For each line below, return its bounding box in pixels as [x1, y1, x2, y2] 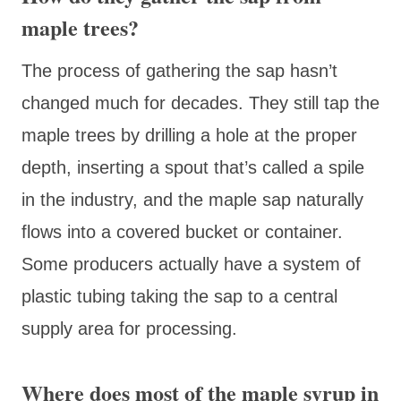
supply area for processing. [21, 318, 237, 338]
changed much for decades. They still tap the [21, 92, 380, 113]
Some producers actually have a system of [21, 253, 361, 274]
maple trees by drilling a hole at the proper [21, 124, 357, 145]
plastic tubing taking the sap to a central [21, 286, 337, 306]
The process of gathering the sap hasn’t [21, 60, 337, 81]
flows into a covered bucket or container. [21, 221, 343, 242]
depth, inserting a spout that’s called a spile [21, 157, 364, 177]
